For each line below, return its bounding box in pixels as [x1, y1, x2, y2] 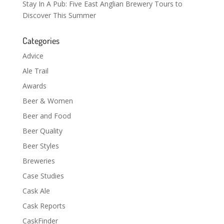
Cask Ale [22, 186, 50, 196]
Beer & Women [22, 96, 73, 106]
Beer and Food [22, 111, 71, 121]
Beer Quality [22, 126, 62, 136]
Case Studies [22, 171, 64, 181]
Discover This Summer [22, 10, 96, 20]
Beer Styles [22, 141, 59, 151]
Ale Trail [22, 66, 48, 76]
